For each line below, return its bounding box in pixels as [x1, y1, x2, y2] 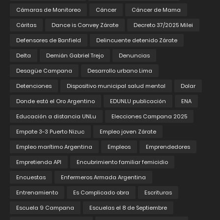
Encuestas [16, 173, 46, 182]
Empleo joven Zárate [100, 128, 156, 136]
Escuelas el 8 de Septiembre [89, 204, 167, 212]
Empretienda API [16, 158, 61, 166]
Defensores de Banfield [16, 36, 81, 45]
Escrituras [144, 189, 172, 197]
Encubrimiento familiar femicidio [77, 158, 168, 166]
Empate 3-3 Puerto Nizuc [16, 128, 84, 136]
